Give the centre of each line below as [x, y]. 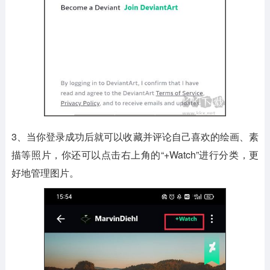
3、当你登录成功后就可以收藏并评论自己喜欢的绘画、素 [135, 136]
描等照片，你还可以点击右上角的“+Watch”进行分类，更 [135, 154]
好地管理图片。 [45, 172]
